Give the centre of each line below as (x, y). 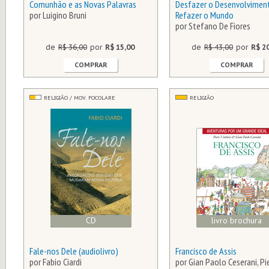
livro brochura (237, 220)
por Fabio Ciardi (56, 262)
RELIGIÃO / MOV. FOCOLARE (80, 98)
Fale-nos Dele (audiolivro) (74, 251)
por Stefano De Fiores (213, 26)
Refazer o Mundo (204, 15)
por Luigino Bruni (58, 15)
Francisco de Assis (206, 251)
